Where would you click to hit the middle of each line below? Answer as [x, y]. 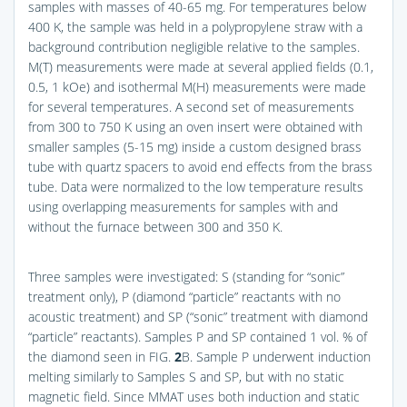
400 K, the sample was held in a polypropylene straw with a [195, 26]
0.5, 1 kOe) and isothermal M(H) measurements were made [197, 86]
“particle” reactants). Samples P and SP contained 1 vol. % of [198, 336]
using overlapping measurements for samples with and [183, 206]
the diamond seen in [89, 356]
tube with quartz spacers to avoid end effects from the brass [200, 166]
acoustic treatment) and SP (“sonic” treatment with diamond [198, 316]
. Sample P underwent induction [280, 356]
